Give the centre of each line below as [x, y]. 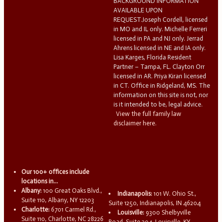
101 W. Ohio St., [174, 194]
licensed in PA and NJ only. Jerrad [158, 38]
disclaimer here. [135, 123]
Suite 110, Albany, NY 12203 [58, 200]
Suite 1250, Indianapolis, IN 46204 [155, 203]
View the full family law [148, 113]
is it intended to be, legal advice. [158, 104]
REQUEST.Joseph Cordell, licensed [160, 19]
